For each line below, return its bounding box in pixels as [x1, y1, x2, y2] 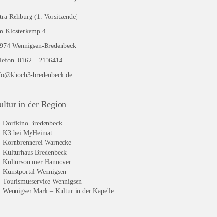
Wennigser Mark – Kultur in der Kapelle [3, 187, 114, 195]
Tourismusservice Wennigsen [3, 178, 82, 185]
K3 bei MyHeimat [3, 129, 52, 137]
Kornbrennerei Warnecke [3, 139, 71, 146]
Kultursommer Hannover [3, 158, 71, 166]
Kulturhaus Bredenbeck [3, 149, 67, 156]
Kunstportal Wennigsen [3, 168, 66, 175]
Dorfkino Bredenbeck [3, 120, 62, 127]
